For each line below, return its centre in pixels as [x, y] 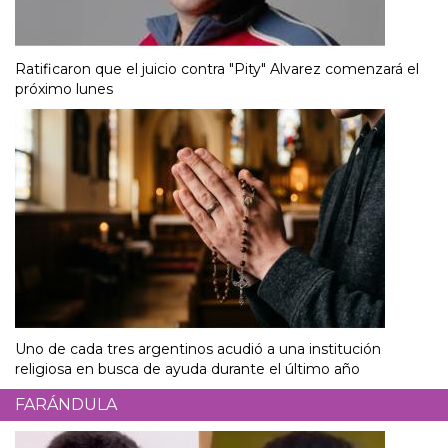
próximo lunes [64, 88]
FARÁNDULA [66, 404]
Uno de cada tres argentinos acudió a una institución [198, 348]
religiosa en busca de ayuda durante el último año [187, 368]
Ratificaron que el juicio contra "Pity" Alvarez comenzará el [217, 68]
